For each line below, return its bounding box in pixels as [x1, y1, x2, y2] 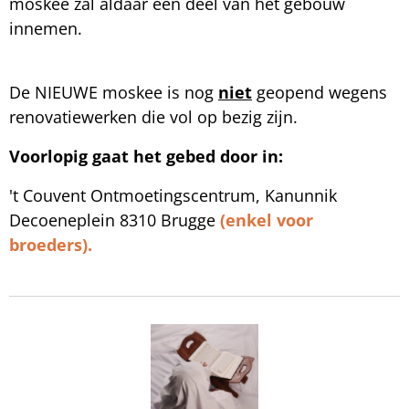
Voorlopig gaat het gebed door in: [9, 144, 288, 167]
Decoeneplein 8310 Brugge [9, 208, 220, 231]
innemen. [9, 16, 82, 39]
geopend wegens [252, 80, 387, 103]
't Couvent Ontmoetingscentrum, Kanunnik [9, 184, 337, 206]
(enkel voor [220, 208, 313, 231]
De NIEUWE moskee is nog [9, 80, 218, 103]
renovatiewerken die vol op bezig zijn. [9, 105, 298, 128]
